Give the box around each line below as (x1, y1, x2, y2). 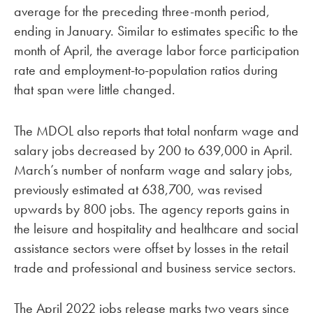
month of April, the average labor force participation (14, 41, 299, 59)
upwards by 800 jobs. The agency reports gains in (14, 199, 289, 218)
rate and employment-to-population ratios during (14, 60, 278, 79)
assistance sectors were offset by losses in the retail (14, 238, 289, 257)
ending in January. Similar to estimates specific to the (14, 21, 298, 40)
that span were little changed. (14, 80, 175, 99)
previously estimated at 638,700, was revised (14, 180, 263, 198)
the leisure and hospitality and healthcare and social (14, 219, 298, 238)
